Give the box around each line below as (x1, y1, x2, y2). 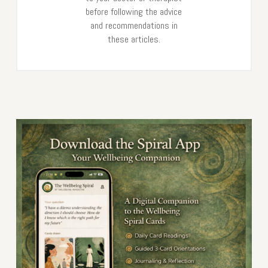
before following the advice (86, 5, 182, 18)
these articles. (107, 32, 160, 45)
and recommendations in (90, 19, 178, 32)
